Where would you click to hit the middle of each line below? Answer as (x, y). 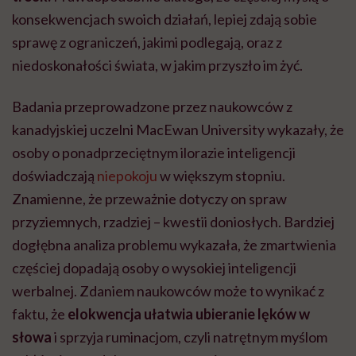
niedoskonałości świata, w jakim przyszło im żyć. (157, 65)
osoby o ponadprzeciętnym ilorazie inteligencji (154, 152)
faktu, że (40, 313)
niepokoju (127, 175)
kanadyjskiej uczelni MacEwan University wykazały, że (178, 129)
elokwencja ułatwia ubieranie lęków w (189, 313)
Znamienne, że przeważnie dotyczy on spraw (149, 198)
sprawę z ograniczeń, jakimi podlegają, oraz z (147, 42)
